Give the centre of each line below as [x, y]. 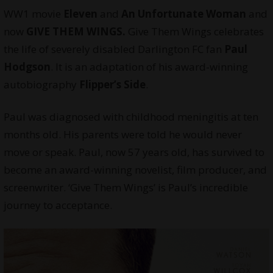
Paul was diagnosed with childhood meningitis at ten [131, 117]
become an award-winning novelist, [90, 170]
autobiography [41, 85]
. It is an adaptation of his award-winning [149, 67]
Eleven [80, 14]
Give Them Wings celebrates [194, 32]
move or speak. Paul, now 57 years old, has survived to [134, 152]
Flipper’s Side [112, 85]
